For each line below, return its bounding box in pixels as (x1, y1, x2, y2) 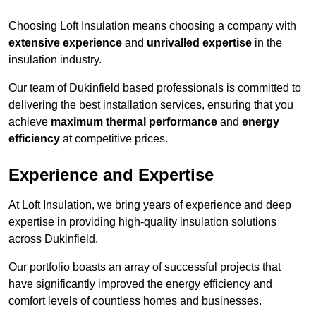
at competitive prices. (60, 133, 168, 145)
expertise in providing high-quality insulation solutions (8, 216, 276, 229)
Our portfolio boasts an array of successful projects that (8, 261, 281, 274)
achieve (8, 116, 51, 128)
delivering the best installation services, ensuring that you (8, 99, 293, 111)
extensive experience (8, 37, 122, 49)
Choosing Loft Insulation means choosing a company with (8, 20, 296, 32)
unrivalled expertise (147, 37, 252, 49)
